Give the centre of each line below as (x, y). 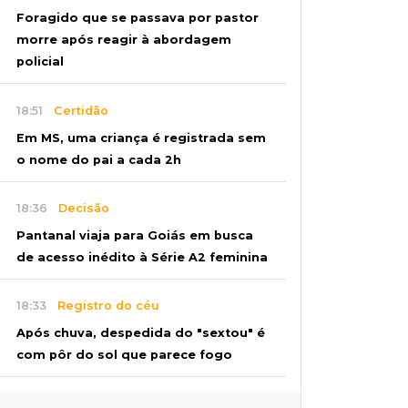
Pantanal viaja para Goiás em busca (135, 235)
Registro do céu (103, 306)
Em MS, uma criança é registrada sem (141, 138)
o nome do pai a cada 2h (99, 159)
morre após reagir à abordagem (124, 40)
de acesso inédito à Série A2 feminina (142, 257)
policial (40, 62)
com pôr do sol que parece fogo (124, 354)
